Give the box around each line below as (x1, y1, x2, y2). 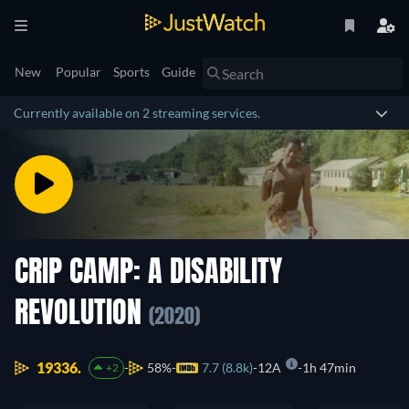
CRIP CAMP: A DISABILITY (15, 259, 282, 288)
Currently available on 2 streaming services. (14, 105, 260, 121)
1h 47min (301, 360, 356, 376)
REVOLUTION (15, 300, 149, 330)
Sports (113, 64, 150, 79)
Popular (56, 64, 101, 79)
